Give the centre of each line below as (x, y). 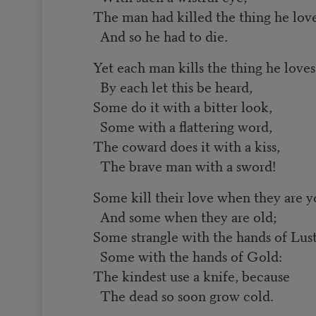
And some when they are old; (185, 216)
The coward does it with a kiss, (187, 145)
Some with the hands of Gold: (188, 255)
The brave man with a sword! (185, 165)
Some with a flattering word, (183, 126)
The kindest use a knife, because (192, 275)
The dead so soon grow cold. (184, 295)
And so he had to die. (161, 35)
